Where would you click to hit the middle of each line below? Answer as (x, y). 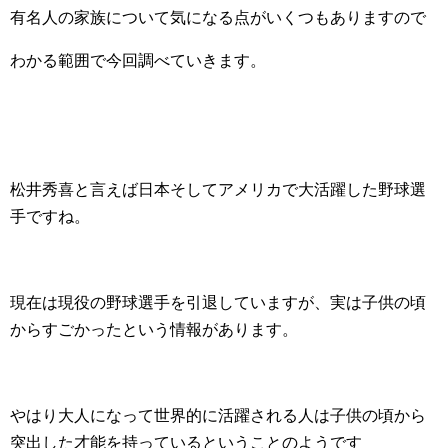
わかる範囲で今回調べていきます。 (138, 60)
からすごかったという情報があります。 (154, 329)
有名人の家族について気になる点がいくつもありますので (218, 17)
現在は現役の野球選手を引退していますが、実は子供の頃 (218, 302)
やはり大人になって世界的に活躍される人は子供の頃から (218, 415)
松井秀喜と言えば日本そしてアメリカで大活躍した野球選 (218, 189)
